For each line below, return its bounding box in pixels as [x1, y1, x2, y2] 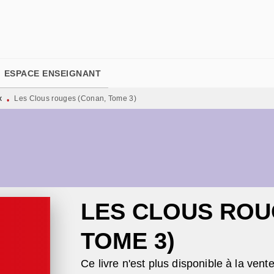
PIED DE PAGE [23, 16, 86, 26]
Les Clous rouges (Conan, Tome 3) [14, 94, 136, 103]
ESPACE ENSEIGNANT [4, 68, 101, 78]
